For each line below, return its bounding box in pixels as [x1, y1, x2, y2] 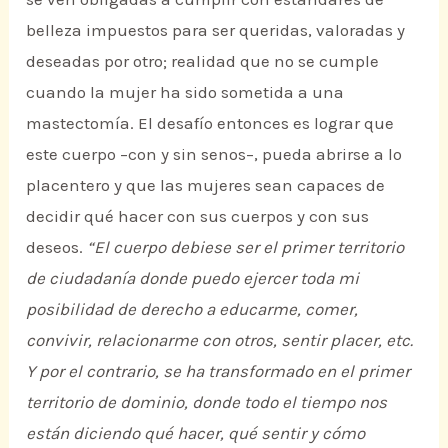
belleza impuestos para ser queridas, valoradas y [26, 20, 406, 41]
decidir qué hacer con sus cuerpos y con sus [26, 206, 370, 227]
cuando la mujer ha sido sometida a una [26, 82, 345, 103]
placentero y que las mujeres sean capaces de [26, 175, 386, 196]
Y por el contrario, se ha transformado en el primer [26, 361, 411, 382]
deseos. [26, 237, 88, 258]
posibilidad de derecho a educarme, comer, [26, 299, 359, 320]
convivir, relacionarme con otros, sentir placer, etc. [26, 330, 414, 351]
